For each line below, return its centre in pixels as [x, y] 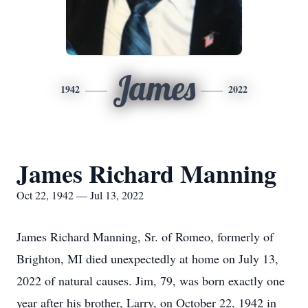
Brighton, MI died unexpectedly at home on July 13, [147, 258]
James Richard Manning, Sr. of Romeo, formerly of [145, 236]
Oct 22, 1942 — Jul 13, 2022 [80, 195]
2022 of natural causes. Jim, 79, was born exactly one [151, 280]
